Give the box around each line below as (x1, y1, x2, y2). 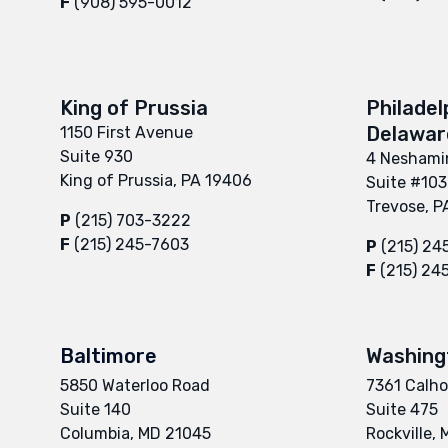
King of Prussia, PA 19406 (60, 170, 252, 190)
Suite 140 (60, 399, 131, 419)
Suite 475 (366, 399, 438, 419)
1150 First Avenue (60, 122, 193, 142)
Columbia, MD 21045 (60, 423, 211, 443)
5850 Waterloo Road (60, 375, 210, 395)
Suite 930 (60, 146, 133, 166)
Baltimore (60, 343, 157, 368)
